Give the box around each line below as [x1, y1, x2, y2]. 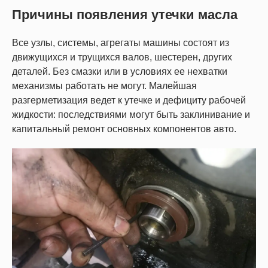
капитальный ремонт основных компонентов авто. [12, 124, 236, 134]
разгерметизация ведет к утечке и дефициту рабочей [12, 95, 246, 105]
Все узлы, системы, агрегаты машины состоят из [12, 38, 229, 48]
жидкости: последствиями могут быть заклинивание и [12, 109, 250, 120]
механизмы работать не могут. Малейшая [12, 81, 197, 91]
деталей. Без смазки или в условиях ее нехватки [12, 66, 227, 77]
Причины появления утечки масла [12, 7, 237, 22]
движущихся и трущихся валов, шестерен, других [12, 52, 232, 62]
